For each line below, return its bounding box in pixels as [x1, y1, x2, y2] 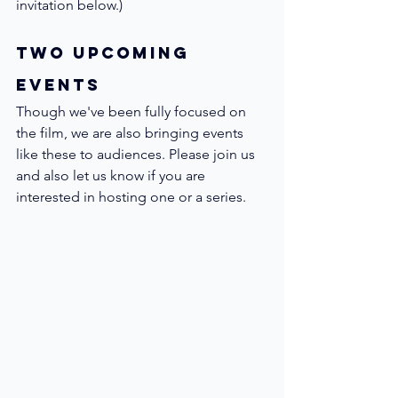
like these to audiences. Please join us [16, 145, 259, 163]
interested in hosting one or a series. [16, 187, 246, 205]
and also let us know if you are [16, 166, 209, 184]
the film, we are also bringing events [16, 123, 247, 141]
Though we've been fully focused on [16, 102, 250, 120]
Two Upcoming [16, 42, 196, 63]
